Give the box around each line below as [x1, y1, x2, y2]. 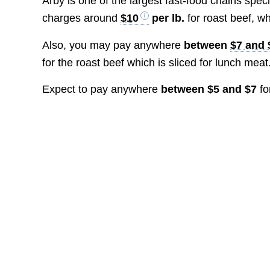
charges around [42, 12, 121, 25]
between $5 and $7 [161, 83, 257, 96]
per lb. [149, 12, 188, 25]
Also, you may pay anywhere [42, 39, 184, 51]
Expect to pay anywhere [42, 83, 162, 96]
